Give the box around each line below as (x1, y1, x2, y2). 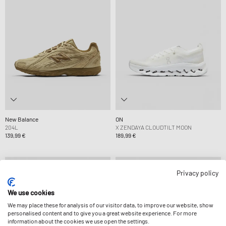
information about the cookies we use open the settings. (8, 217, 149, 224)
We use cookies (8, 188, 54, 197)
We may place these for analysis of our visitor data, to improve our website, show (8, 201, 213, 208)
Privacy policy (177, 168, 218, 177)
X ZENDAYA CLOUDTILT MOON (116, 123, 192, 131)
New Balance (5, 115, 38, 123)
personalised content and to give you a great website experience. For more (8, 209, 197, 216)
